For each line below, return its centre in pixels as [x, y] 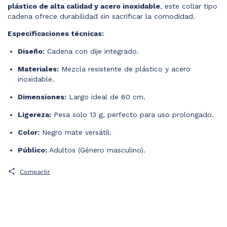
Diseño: [31, 51]
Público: [32, 150]
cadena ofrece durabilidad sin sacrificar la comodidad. [101, 16]
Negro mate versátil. [75, 132]
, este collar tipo [189, 6]
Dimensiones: [42, 97]
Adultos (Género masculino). [96, 150]
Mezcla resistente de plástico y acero [125, 69]
